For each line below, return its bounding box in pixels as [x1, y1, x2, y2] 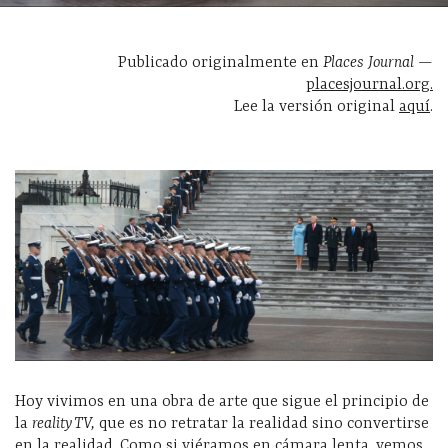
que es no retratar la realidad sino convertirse [99, 414, 429, 433]
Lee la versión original [234, 98, 399, 117]
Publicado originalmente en [118, 54, 323, 73]
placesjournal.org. [306, 76, 433, 95]
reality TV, [32, 414, 99, 433]
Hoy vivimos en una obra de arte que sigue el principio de [15, 392, 429, 411]
